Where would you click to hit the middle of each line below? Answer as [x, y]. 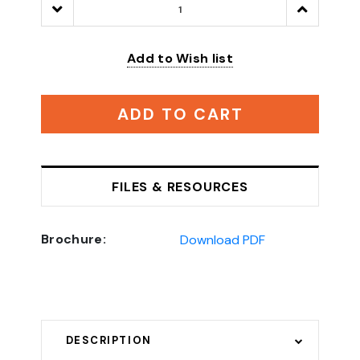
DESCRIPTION [108, 340]
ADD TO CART [180, 114]
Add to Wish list [180, 58]
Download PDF [223, 239]
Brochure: [74, 239]
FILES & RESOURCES [180, 186]
